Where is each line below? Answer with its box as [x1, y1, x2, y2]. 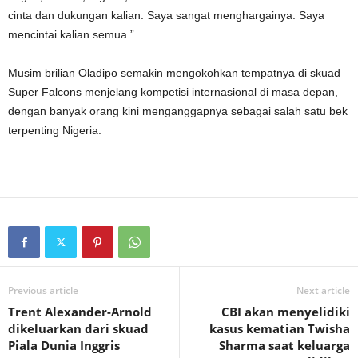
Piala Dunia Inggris [8, 336, 120, 353]
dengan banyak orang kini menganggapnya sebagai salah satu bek [8, 104, 348, 117]
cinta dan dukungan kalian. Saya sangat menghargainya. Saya [8, 8, 324, 22]
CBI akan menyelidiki [221, 303, 350, 320]
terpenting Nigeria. [8, 123, 101, 137]
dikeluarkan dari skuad [8, 320, 149, 336]
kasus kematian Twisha [209, 320, 350, 336]
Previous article [8, 283, 78, 297]
